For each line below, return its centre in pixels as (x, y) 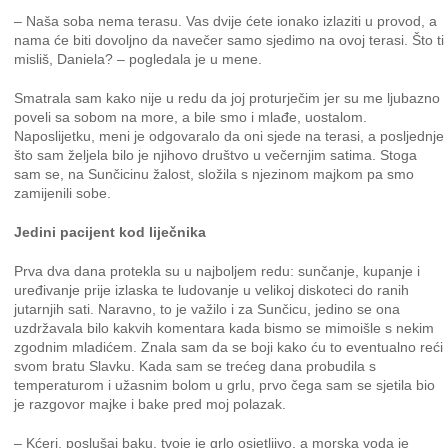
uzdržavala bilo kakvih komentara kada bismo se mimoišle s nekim (224, 328)
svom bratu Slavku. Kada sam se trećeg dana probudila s (195, 366)
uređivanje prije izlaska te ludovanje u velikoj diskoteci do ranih (212, 290)
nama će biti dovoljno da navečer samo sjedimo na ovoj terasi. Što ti (229, 40)
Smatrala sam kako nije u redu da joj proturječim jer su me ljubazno (227, 98)
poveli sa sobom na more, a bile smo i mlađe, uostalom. (191, 117)
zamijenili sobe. (63, 193)
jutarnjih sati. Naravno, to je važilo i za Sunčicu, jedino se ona (207, 309)
